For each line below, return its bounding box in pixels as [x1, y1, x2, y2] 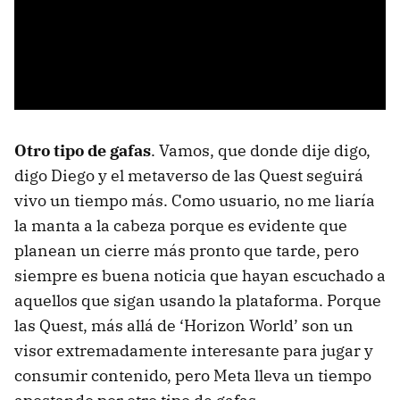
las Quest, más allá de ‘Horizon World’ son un [14, 314, 354, 336]
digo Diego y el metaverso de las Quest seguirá [14, 164, 363, 186]
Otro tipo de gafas [14, 139, 151, 161]
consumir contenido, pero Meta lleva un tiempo [14, 364, 371, 386]
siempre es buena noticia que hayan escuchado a [14, 264, 386, 286]
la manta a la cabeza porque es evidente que [14, 214, 347, 236]
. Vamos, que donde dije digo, [151, 139, 371, 161]
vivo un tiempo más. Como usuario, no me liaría [14, 189, 375, 211]
